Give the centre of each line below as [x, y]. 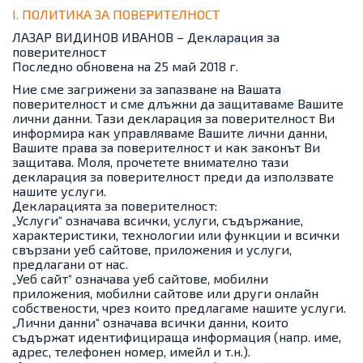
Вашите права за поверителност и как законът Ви [166, 147]
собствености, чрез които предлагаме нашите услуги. [179, 307]
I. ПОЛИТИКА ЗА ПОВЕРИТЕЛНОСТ [116, 14]
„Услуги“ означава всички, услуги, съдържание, [158, 220]
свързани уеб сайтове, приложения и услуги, [152, 249]
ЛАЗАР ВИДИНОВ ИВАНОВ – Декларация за [146, 37]
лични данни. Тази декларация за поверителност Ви [173, 118]
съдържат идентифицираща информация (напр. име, [177, 337]
